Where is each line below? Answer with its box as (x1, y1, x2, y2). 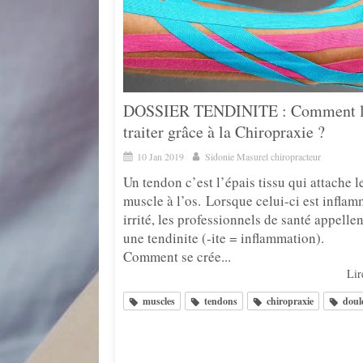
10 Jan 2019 (137, 149, 184, 163)
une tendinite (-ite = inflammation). (123, 228, 324, 247)
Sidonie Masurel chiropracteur (205, 149, 321, 163)
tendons (204, 293, 237, 308)
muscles (143, 293, 175, 308)
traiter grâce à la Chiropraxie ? (123, 120, 325, 143)
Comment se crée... (123, 246, 231, 266)
